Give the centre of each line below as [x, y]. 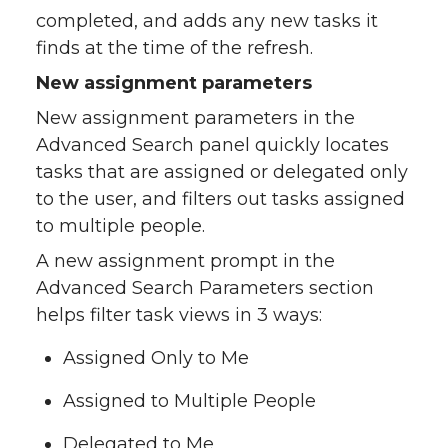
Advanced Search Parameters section [205, 288]
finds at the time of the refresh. [174, 48]
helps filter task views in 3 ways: [179, 315]
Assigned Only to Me [156, 358]
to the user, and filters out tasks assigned [220, 199]
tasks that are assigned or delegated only [222, 172]
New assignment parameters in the [195, 118]
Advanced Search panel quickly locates [212, 145]
